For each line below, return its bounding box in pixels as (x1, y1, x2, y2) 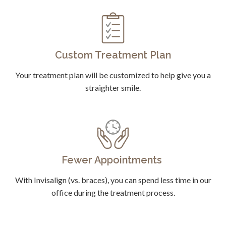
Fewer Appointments (62, 154, 164, 166)
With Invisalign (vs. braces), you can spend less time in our (15, 175, 211, 185)
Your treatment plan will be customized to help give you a (15, 70, 211, 80)
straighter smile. (85, 83, 141, 93)
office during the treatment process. (51, 188, 175, 198)
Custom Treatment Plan (55, 49, 171, 62)
